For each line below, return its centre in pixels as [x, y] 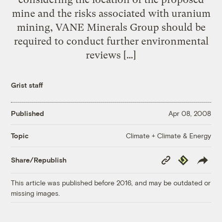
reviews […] [111, 55]
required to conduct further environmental [111, 41]
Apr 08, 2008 [190, 113]
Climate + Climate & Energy [168, 135]
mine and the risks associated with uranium [111, 13]
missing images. [36, 193]
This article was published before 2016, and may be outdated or [111, 182]
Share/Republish [39, 160]
